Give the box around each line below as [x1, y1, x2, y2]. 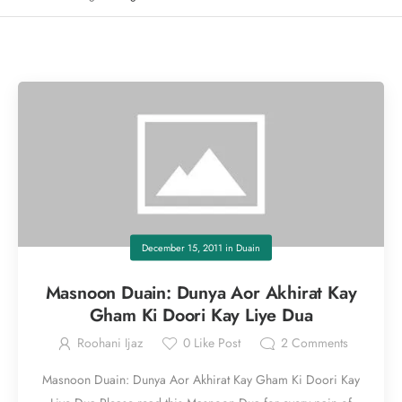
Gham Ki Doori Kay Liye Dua [89, 302, 313, 328]
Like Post [190, 334, 241, 353]
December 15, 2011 [142, 240, 223, 256]
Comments [288, 334, 349, 353]
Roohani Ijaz [76, 334, 143, 353]
